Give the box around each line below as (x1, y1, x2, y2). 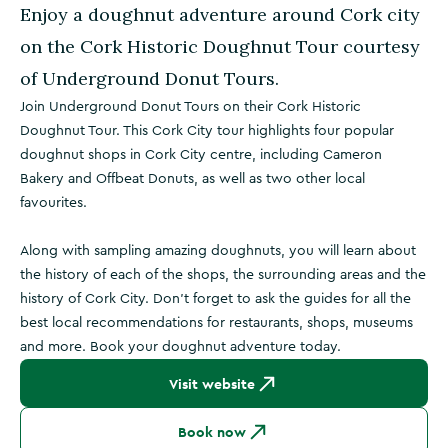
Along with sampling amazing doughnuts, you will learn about (20, 244, 416, 258)
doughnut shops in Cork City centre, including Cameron (20, 148, 382, 162)
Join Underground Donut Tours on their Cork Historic (20, 100, 361, 114)
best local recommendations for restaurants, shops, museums (20, 316, 413, 330)
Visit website (169, 375, 255, 393)
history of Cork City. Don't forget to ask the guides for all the (20, 292, 411, 306)
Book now (178, 423, 246, 441)
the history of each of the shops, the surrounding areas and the (20, 268, 426, 282)
